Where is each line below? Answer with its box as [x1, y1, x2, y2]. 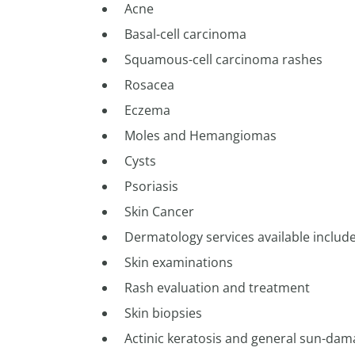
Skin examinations [124, 254, 236, 271]
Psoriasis [124, 177, 178, 195]
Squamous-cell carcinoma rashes [124, 51, 323, 68]
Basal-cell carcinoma [124, 25, 246, 43]
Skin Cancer [124, 203, 194, 220]
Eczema [124, 101, 170, 119]
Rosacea [124, 76, 174, 94]
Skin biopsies [124, 304, 202, 322]
